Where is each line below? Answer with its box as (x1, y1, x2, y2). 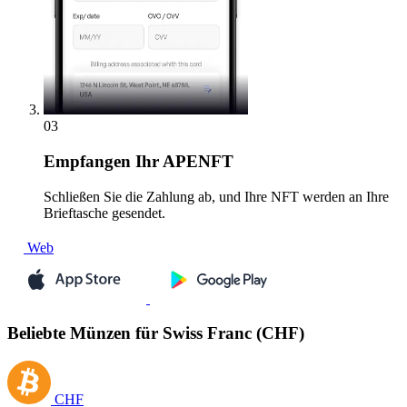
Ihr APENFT (131, 152, 233, 172)
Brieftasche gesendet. (44, 204, 165, 221)
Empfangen (44, 152, 131, 172)
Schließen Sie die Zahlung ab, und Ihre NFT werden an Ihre (44, 188, 389, 204)
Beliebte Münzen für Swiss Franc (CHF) (7, 323, 304, 343)
